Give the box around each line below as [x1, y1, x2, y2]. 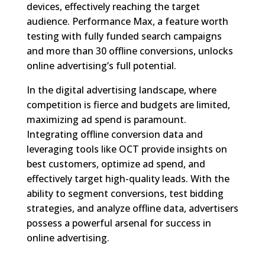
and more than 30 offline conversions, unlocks [26, 44, 233, 57]
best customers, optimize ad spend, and [26, 157, 205, 170]
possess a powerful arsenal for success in [26, 216, 211, 230]
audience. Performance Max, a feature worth [26, 14, 228, 28]
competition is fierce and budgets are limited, [26, 98, 230, 111]
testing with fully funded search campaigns [26, 29, 222, 43]
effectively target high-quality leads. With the [26, 172, 230, 185]
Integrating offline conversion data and [26, 127, 203, 141]
